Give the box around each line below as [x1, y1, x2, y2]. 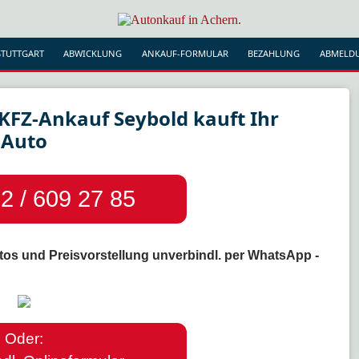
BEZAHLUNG [248, 46, 301, 59]
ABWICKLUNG [63, 46, 123, 59]
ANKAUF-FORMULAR [141, 46, 228, 59]
